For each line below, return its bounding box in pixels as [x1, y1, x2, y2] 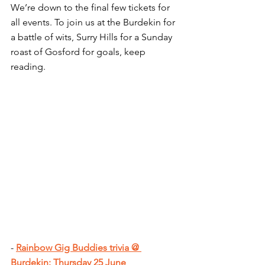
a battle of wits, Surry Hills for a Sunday [11, 31, 174, 43]
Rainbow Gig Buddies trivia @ [16, 241, 141, 253]
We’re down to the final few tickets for [11, 1, 172, 13]
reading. [11, 60, 46, 72]
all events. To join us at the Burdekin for [11, 16, 177, 28]
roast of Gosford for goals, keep [11, 46, 148, 57]
